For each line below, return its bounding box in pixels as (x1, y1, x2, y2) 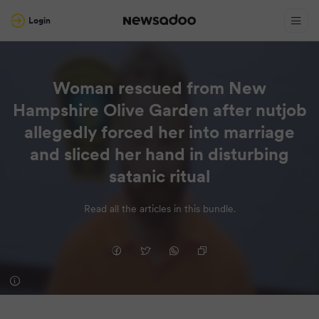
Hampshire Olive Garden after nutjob (12, 99, 307, 121)
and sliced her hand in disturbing (30, 143, 289, 165)
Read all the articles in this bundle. (83, 202, 236, 215)
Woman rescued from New (53, 77, 266, 99)
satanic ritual (109, 165, 210, 187)
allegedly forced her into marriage (24, 121, 295, 143)
